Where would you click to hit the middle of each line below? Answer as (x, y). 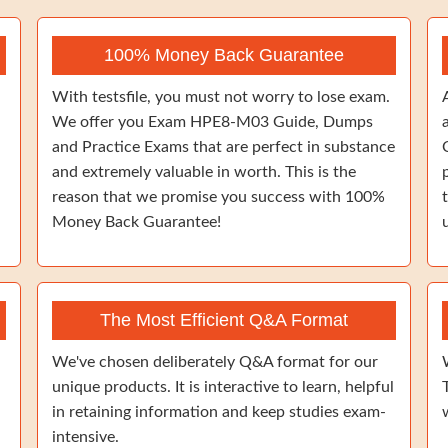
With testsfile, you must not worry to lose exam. (221, 97)
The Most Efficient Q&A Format (224, 320)
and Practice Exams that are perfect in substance (223, 147)
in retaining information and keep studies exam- (219, 412)
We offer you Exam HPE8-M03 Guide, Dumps (212, 122)
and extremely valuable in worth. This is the (204, 172)
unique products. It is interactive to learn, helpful (223, 387)
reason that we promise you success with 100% (218, 197)
